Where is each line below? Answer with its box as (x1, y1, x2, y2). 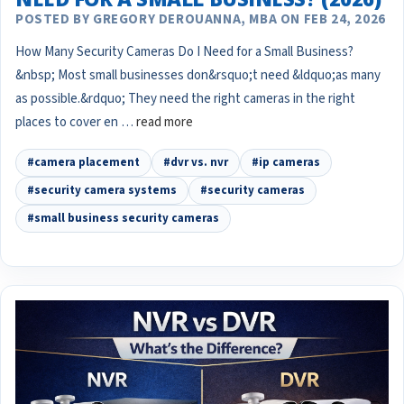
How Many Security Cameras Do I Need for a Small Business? (15, 42, 353, 62)
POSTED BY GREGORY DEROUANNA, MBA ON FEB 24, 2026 (15, 10, 386, 30)
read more (136, 113, 193, 133)
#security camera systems (27, 182, 177, 199)
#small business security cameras (27, 210, 219, 227)
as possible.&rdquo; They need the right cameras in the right (15, 89, 355, 109)
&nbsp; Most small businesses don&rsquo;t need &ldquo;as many (15, 66, 381, 86)
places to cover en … (15, 113, 136, 133)
